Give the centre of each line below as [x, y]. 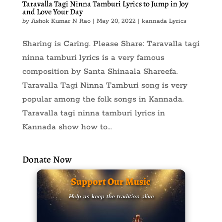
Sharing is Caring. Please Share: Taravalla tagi [111, 44]
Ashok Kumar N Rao [61, 21]
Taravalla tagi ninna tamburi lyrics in [93, 113]
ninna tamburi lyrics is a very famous [93, 58]
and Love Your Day [52, 12]
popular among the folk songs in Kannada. [103, 100]
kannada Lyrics [164, 21]
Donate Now [47, 160]
